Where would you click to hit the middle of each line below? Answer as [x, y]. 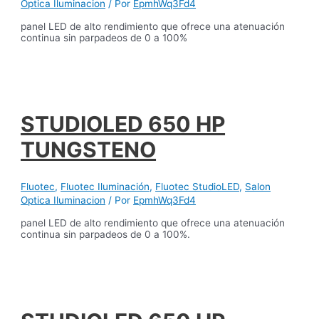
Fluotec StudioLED [198, 187]
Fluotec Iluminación [105, 187]
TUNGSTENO [89, 150]
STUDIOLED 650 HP [123, 124]
